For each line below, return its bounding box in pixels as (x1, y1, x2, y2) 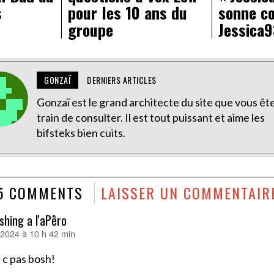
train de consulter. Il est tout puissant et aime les (37, 111, 265, 125)
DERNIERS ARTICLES (87, 73, 157, 87)
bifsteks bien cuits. (37, 126, 126, 140)
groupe (67, 18, 113, 42)
